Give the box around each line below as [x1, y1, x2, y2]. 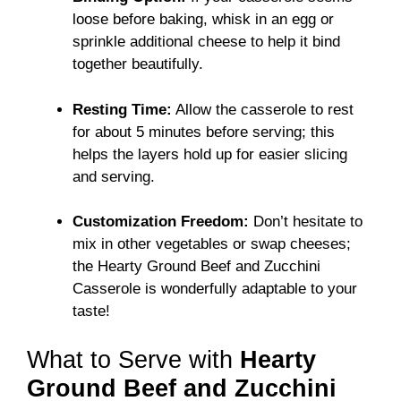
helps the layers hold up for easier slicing [73, 145, 347, 163]
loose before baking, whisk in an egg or [73, 11, 334, 29]
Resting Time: [73, 100, 172, 118]
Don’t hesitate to [249, 213, 363, 231]
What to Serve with [27, 346, 240, 373]
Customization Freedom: [73, 213, 249, 231]
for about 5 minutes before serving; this [73, 123, 335, 141]
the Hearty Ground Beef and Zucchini [73, 258, 320, 276]
